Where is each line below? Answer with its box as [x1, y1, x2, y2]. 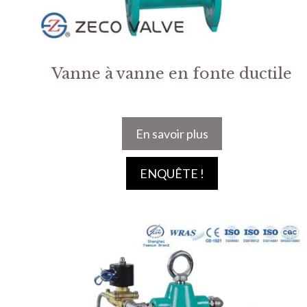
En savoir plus [135, 125, 208, 141]
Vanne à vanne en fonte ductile [51, 64, 293, 83]
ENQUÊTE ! [139, 165, 204, 181]
